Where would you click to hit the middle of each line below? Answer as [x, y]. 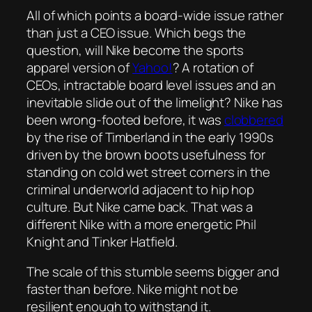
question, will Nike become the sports [135, 50]
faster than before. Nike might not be [133, 289]
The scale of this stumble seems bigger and [153, 272]
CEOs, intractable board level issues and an [151, 85]
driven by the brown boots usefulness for [146, 154]
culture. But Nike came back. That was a [140, 206]
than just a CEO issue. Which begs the [136, 32]
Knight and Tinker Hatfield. [102, 241]
